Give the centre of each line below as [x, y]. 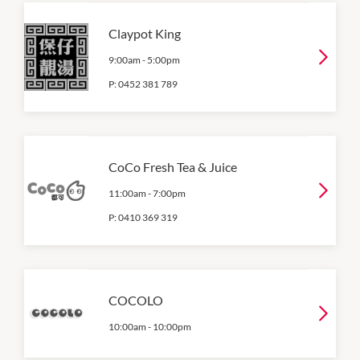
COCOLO [136, 300]
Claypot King [145, 33]
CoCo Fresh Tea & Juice [173, 166]
